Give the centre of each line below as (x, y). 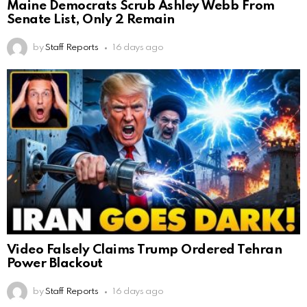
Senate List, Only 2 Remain (91, 20)
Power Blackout (55, 264)
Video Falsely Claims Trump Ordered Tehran (145, 250)
